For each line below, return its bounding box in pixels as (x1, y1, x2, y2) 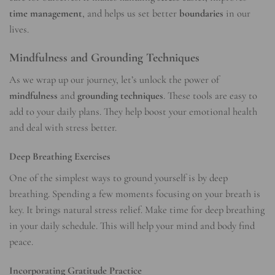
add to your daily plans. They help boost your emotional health (9, 105, 257, 118)
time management (9, 7, 82, 20)
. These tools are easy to (163, 89, 257, 102)
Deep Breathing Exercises (9, 150, 110, 163)
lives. (9, 23, 29, 36)
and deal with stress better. (9, 121, 117, 134)
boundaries (179, 7, 223, 20)
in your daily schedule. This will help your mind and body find (9, 219, 255, 232)
